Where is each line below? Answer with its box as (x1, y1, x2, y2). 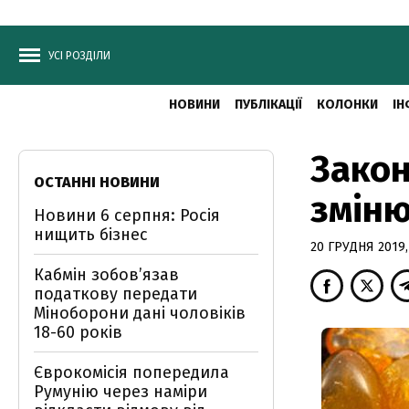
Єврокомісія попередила (34, 362, 229, 383)
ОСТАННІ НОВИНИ (34, 173, 160, 191)
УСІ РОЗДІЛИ (48, 49, 110, 62)
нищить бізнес (34, 225, 148, 245)
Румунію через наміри (34, 382, 207, 402)
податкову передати (34, 284, 197, 304)
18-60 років (34, 322, 122, 342)
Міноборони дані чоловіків (34, 303, 246, 323)
